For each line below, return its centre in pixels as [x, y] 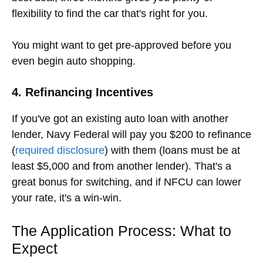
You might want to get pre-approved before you [122, 45]
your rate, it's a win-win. [67, 198]
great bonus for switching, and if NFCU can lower [127, 182]
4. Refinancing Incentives [82, 92]
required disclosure [60, 150]
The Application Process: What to [122, 230]
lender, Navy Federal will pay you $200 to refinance [131, 134]
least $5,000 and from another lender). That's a [122, 166]
